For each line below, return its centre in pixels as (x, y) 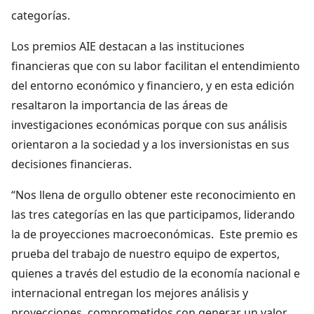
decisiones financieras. (71, 164)
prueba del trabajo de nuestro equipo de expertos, (145, 253)
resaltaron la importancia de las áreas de (120, 105)
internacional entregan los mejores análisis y (130, 293)
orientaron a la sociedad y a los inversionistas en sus (150, 144)
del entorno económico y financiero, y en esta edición (153, 85)
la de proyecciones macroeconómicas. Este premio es (155, 234)
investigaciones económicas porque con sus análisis (149, 124)
